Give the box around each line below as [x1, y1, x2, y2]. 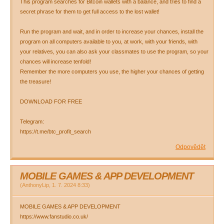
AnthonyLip [22, 182, 49, 188]
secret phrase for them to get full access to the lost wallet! [20, 8, 159, 14]
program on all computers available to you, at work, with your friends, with [20, 38, 197, 44]
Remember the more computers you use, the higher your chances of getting [20, 68, 204, 74]
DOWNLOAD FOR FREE [20, 98, 82, 104]
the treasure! [20, 78, 51, 84]
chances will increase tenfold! [20, 58, 91, 64]
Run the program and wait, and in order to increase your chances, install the [20, 28, 203, 34]
